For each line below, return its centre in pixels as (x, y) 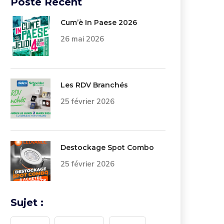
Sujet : (27, 202)
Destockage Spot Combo (107, 147)
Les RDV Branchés (94, 85)
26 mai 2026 (82, 39)
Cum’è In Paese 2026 (99, 22)
